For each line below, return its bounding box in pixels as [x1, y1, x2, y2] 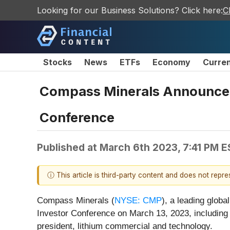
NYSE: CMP [114, 196, 162, 206]
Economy [152, 57, 190, 67]
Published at [37, 141, 100, 154]
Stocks [43, 57, 72, 67]
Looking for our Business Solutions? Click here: [37, 5, 223, 15]
